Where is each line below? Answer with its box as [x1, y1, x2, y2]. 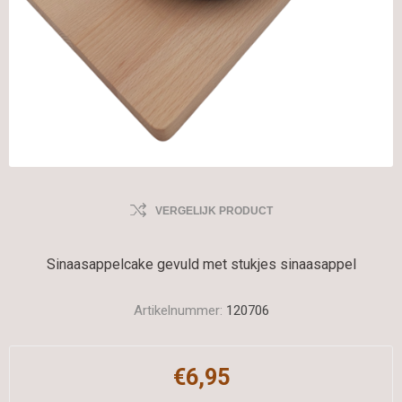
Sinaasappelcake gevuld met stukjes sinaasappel [46, 256, 356, 273]
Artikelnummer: [133, 302, 223, 319]
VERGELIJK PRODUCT [154, 205, 273, 217]
